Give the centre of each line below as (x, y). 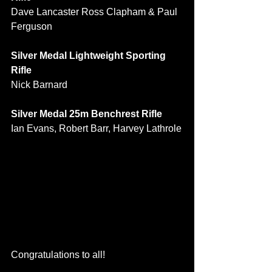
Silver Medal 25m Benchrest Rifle (87, 114)
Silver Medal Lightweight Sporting (90, 56)
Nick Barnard (39, 85)
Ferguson (32, 26)
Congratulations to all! (58, 254)
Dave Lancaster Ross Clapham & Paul (95, 12)
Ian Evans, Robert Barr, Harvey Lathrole (96, 128)
